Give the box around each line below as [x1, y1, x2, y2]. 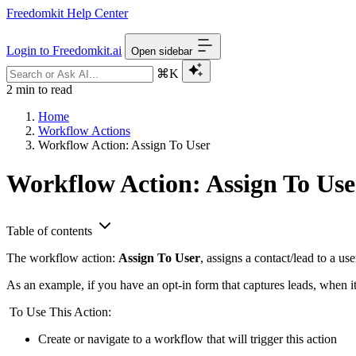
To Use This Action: [6, 304, 114, 319]
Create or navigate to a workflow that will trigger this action [38, 331, 337, 346]
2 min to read [6, 83, 72, 96]
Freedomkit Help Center [6, 6, 128, 20]
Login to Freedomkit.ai [6, 44, 122, 57]
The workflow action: [6, 250, 118, 265]
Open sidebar [131, 45, 192, 57]
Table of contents [6, 223, 92, 238]
